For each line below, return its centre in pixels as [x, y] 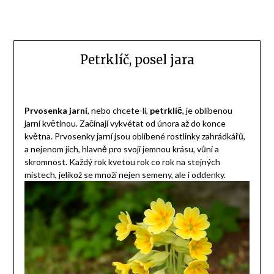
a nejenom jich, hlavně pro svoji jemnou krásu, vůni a [121, 149]
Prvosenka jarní [56, 111]
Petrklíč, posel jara [137, 60]
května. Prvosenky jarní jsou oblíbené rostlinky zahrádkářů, [135, 136]
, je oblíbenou [207, 111]
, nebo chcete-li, [118, 111]
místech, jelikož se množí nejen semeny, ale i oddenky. [125, 175]
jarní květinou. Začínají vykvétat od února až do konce [125, 124]
